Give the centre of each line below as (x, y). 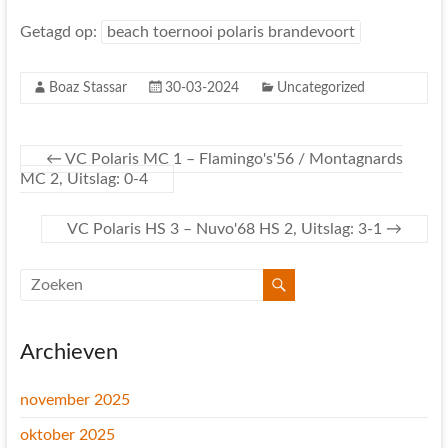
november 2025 (74, 400)
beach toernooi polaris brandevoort (230, 32)
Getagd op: (60, 32)
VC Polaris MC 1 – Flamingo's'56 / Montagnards (232, 159)
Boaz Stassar (87, 88)
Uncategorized (320, 88)
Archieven (68, 352)
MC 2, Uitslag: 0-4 (83, 179)
